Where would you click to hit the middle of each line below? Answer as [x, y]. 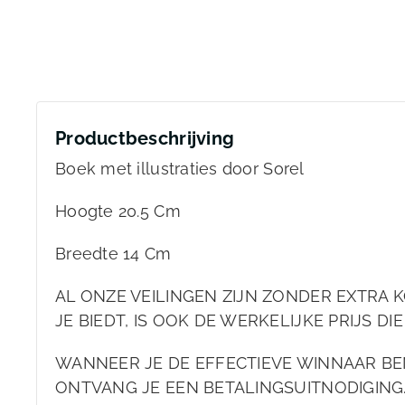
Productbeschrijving [145, 139]
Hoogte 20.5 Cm [118, 212]
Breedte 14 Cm [113, 254]
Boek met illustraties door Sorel [180, 169]
